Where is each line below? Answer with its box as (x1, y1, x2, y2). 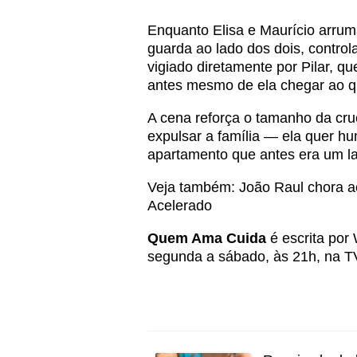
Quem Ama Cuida (147, 230, 266, 246)
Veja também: (147, 179, 239, 195)
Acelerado (147, 198, 212, 214)
